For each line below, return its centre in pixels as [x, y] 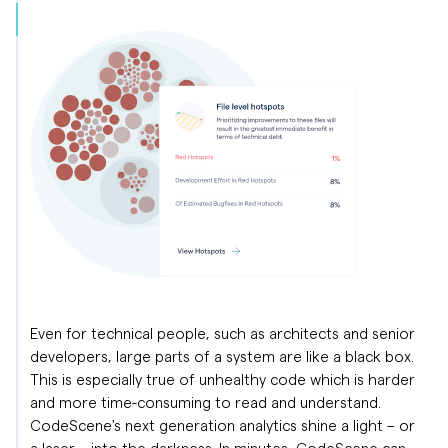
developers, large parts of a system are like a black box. [222, 355]
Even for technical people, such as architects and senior [222, 332]
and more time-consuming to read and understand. [205, 401]
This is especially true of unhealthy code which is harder [222, 378]
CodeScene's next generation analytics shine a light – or [222, 424]
